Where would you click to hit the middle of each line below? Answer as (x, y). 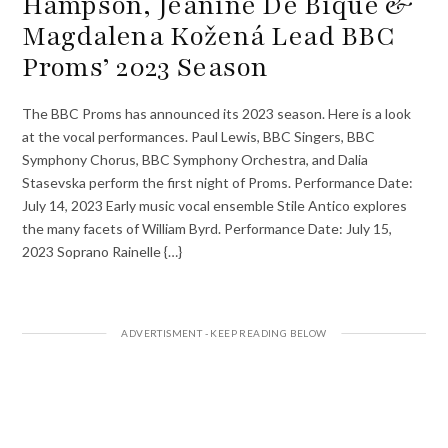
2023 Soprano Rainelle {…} (102, 252)
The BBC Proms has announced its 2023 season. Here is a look (217, 114)
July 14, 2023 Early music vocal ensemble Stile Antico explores (215, 206)
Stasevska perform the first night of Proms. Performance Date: (218, 183)
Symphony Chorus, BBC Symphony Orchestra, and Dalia (195, 160)
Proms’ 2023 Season (145, 66)
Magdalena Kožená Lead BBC (208, 35)
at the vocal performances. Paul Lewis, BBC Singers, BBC (199, 137)
